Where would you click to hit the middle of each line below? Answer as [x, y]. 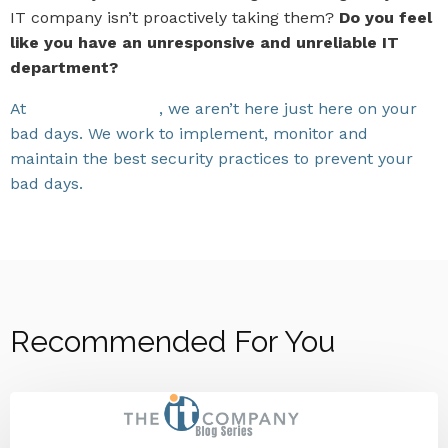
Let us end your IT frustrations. [218, 183]
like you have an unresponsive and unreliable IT [204, 42]
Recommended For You [172, 341]
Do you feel [383, 17]
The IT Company [95, 108]
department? [64, 67]
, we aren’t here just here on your [288, 108]
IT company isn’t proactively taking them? [172, 17]
